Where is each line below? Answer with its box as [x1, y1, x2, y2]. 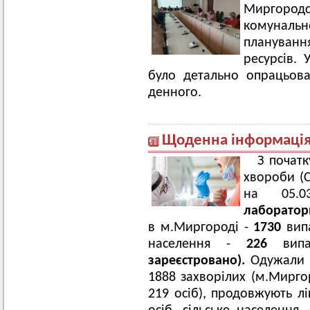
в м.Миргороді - [148, 221, 254, 235]
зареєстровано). [148, 254, 250, 268]
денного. [148, 86, 201, 100]
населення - [148, 237, 247, 251]
